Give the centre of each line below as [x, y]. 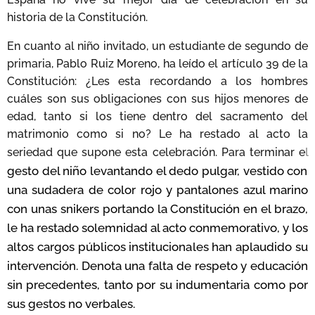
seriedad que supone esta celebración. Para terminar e [156, 152]
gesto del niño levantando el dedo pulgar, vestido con [157, 171]
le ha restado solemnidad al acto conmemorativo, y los [157, 227]
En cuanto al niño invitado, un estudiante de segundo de [157, 46]
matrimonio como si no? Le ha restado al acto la [157, 134]
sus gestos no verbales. [74, 303]
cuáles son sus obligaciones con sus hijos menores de [157, 98]
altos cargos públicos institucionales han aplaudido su [157, 246]
